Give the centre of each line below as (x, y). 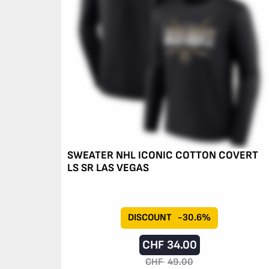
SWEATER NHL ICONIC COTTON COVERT (163, 155)
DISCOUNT (150, 217)
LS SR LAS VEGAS (108, 168)
